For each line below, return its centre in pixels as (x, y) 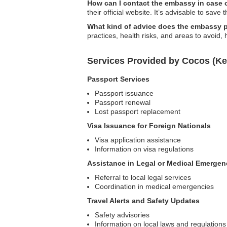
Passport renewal (123, 102)
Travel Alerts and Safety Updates (143, 201)
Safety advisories (122, 215)
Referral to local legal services (143, 177)
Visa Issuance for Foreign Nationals (149, 126)
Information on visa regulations (144, 149)
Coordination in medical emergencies (154, 186)
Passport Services (118, 79)
